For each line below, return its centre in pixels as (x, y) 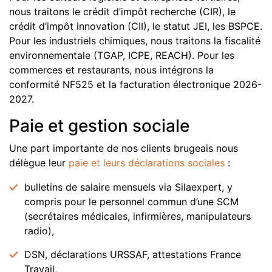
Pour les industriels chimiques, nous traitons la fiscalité (135, 41)
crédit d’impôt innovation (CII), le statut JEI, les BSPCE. (136, 26)
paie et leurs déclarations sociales (147, 163)
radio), (39, 231)
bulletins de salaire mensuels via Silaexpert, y (128, 187)
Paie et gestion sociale (99, 126)
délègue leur (39, 163)
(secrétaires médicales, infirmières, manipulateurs (138, 216)
